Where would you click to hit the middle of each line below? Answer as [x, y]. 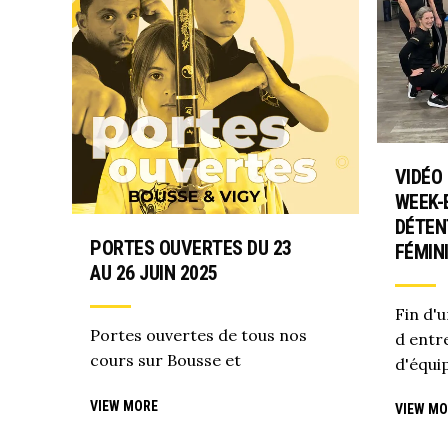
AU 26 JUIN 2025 [154, 273]
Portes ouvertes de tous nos [198, 335]
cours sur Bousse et [165, 360]
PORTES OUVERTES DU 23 [191, 248]
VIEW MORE [124, 405]
